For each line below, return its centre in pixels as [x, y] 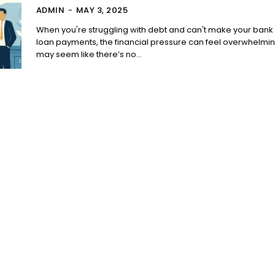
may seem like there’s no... [89, 55]
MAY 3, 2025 [102, 10]
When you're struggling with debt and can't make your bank [154, 30]
